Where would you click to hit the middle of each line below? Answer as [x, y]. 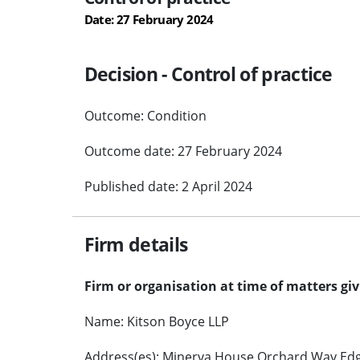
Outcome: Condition [145, 115]
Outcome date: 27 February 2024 [183, 151]
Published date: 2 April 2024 [168, 186]
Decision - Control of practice [208, 74]
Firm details [136, 244]
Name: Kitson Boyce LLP [156, 321]
